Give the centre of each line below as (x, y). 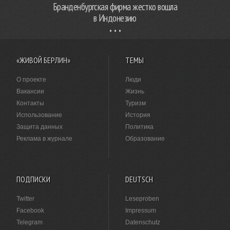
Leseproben (142, 198)
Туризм (136, 103)
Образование (145, 138)
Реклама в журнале (44, 138)
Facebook (30, 210)
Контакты (30, 103)
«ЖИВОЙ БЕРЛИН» (43, 60)
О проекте (31, 79)
